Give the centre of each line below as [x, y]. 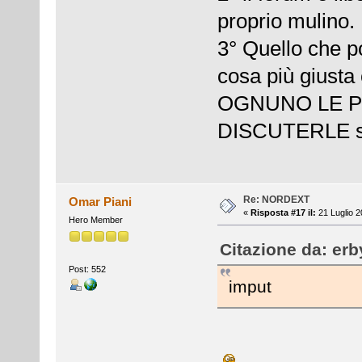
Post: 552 [87, 269]
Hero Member [95, 219]
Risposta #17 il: [283, 212]
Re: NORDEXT [276, 199]
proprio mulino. [286, 21]
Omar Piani [101, 201]
